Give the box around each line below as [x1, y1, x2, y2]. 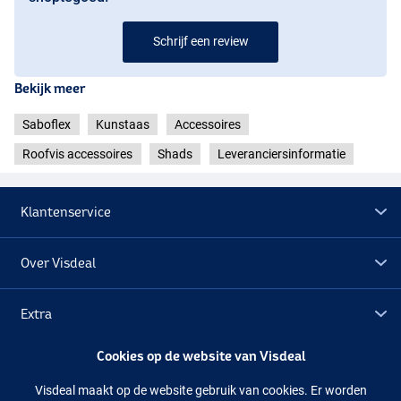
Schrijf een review [152, 33, 249, 48]
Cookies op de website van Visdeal [96, 347, 305, 363]
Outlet [21, 357, 60, 373]
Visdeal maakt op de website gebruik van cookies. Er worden [34, 382, 367, 397]
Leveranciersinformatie [217, 147, 346, 162]
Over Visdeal [21, 255, 97, 271]
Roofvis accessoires [22, 147, 133, 162]
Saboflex [22, 116, 72, 132]
